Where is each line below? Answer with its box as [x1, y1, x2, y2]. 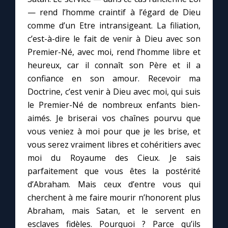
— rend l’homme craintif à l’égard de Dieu [27, 7, 201, 18]
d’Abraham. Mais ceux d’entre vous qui [27, 179, 201, 190]
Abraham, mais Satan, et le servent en [27, 205, 201, 217]
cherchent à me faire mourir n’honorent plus [27, 192, 201, 204]
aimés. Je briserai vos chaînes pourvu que [27, 112, 201, 124]
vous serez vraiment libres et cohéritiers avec [27, 139, 201, 151]
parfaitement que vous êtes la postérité [27, 165, 201, 177]
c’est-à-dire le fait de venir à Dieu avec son [27, 33, 201, 45]
